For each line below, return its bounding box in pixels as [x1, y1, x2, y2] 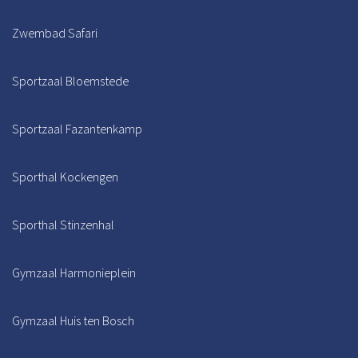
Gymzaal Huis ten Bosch [12, 312, 134, 328]
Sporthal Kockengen [12, 168, 118, 185]
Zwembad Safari [12, 24, 97, 41]
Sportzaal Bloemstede [12, 72, 129, 89]
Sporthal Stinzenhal [12, 216, 114, 233]
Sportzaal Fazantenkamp [12, 120, 142, 137]
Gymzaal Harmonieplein [12, 264, 136, 280]
